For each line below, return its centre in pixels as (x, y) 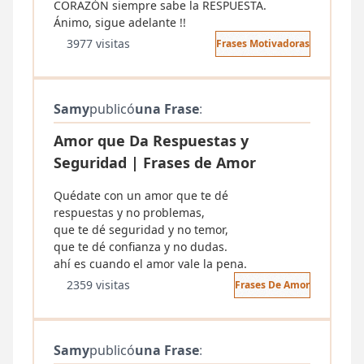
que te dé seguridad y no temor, (141, 230)
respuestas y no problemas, (129, 212)
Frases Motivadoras (263, 43)
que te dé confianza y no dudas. (141, 247)
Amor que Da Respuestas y (151, 141)
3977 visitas (98, 43)
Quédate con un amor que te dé (141, 195)
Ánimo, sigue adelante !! (120, 22)
